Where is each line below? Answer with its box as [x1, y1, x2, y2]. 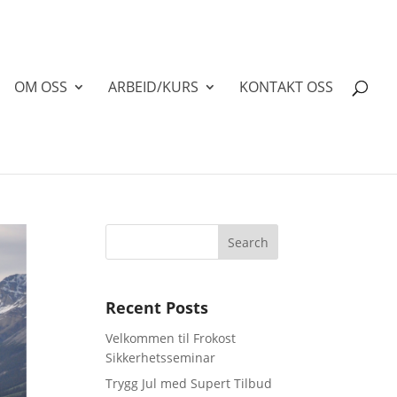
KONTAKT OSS [239, 77, 333, 97]
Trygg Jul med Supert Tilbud [105, 375, 273, 392]
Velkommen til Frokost [105, 330, 237, 346]
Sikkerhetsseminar [105, 349, 216, 366]
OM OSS [14, 77, 67, 97]
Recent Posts [105, 297, 209, 318]
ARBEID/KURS [108, 77, 198, 97]
